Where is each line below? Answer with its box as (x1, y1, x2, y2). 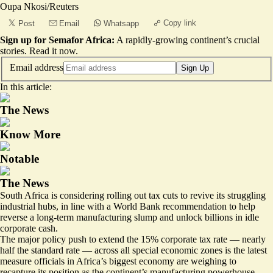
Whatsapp (104, 19, 139, 28)
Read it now (29, 46, 76, 56)
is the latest (222, 244, 267, 255)
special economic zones (132, 244, 222, 255)
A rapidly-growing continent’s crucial (116, 35, 260, 45)
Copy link (163, 18, 196, 27)
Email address (10, 62, 63, 73)
